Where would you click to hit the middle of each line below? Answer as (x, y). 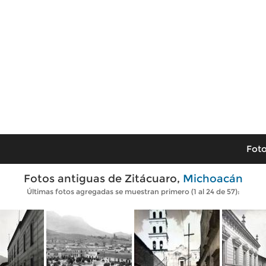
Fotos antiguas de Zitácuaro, (103, 179)
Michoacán (213, 179)
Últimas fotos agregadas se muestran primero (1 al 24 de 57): (133, 191)
